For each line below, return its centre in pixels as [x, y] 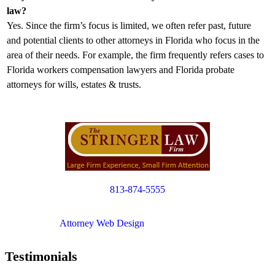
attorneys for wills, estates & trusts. [74, 85]
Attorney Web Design [102, 223]
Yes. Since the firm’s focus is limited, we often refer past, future [129, 26]
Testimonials [41, 256]
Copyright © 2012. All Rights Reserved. [137, 211]
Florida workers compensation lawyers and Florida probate [121, 70]
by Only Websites [180, 223]
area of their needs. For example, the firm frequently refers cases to [135, 55]
